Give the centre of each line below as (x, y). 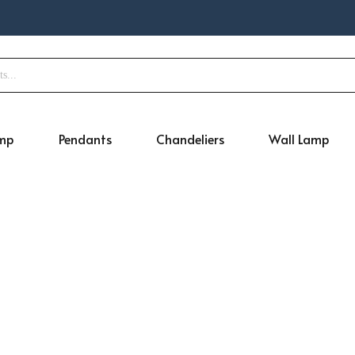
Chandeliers (190, 138)
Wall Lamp (299, 138)
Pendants (85, 138)
